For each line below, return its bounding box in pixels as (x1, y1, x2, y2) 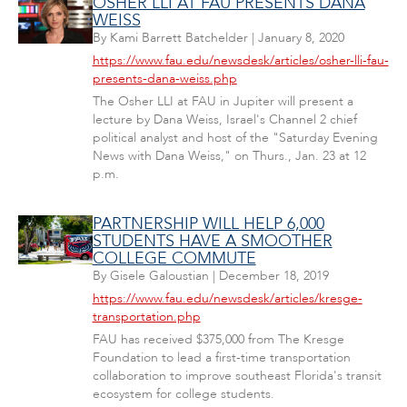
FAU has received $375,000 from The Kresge (92, 331, 344, 348)
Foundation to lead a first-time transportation (92, 349, 351, 366)
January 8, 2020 (257, 29, 344, 46)
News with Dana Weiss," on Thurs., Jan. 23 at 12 (92, 147, 366, 164)
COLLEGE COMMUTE (92, 247, 256, 270)
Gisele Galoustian (109, 267, 209, 284)
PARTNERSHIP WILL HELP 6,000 (92, 213, 324, 235)
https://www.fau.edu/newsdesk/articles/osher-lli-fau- (92, 52, 389, 69)
